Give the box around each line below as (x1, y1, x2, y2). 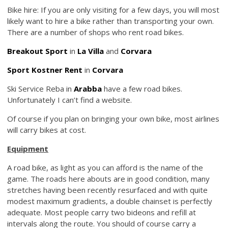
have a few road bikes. (102, 83, 183, 94)
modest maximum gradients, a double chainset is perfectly (7, 195, 213, 206)
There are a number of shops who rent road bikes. (7, 26, 184, 37)
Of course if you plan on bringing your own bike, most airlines (7, 113, 220, 124)
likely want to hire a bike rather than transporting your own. (7, 15, 214, 26)
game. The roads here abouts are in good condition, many (7, 173, 210, 184)
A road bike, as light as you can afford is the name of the (7, 162, 204, 173)
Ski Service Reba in (7, 83, 74, 94)
